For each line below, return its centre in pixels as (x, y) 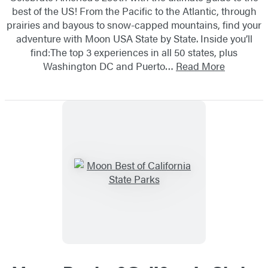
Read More (200, 66)
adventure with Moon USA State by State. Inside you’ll (134, 39)
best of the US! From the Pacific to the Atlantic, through (134, 11)
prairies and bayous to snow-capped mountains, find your (134, 25)
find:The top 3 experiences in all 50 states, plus (134, 52)
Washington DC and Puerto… (109, 66)
